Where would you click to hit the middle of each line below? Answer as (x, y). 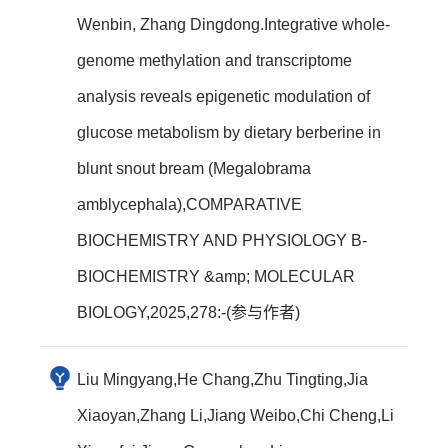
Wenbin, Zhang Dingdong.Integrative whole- (233, 24)
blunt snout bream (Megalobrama (194, 168)
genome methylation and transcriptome (214, 60)
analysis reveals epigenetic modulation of (223, 96)
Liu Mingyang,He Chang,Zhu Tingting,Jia (222, 379)
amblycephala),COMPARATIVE (189, 204)
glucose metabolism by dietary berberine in (229, 132)
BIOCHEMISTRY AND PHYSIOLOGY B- (222, 240)
